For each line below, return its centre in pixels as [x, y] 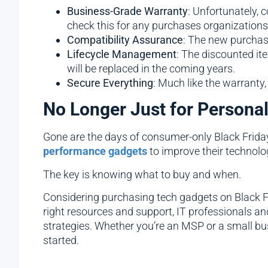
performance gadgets [95, 151]
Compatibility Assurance [125, 39]
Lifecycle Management [122, 54]
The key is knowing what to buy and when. [142, 174]
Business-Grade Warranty [127, 11]
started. [61, 240]
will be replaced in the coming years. [151, 68]
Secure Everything [110, 83]
